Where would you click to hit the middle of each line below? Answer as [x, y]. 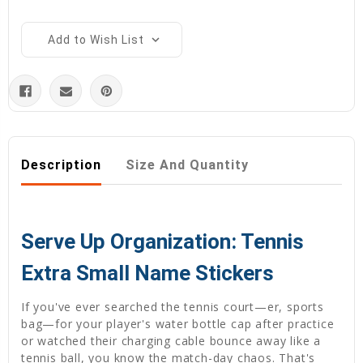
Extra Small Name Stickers [147, 273]
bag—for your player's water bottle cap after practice [178, 324]
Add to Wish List [96, 40]
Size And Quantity [187, 165]
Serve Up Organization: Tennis [162, 242]
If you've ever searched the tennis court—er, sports [173, 307]
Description [61, 165]
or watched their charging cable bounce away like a [171, 341]
